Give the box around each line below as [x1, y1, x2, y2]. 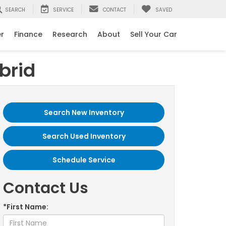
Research [52, 29, 87, 39]
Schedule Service [52, 155, 116, 165]
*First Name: [3, 202, 48, 212]
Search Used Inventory [42, 131, 126, 141]
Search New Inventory [43, 107, 124, 118]
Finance [14, 29, 42, 39]
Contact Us [3, 178, 88, 199]
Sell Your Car [130, 29, 177, 39]
